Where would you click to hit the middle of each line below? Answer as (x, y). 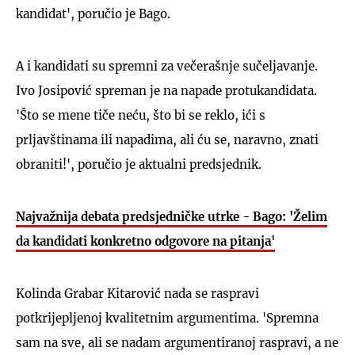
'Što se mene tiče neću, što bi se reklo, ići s (141, 115)
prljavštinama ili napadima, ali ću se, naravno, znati (167, 139)
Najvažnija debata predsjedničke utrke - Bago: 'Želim (172, 216)
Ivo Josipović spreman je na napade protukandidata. (166, 90)
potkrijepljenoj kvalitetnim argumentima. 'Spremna (167, 318)
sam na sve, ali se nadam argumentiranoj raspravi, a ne (177, 342)
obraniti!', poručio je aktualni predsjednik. (139, 164)
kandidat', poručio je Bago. (93, 13)
